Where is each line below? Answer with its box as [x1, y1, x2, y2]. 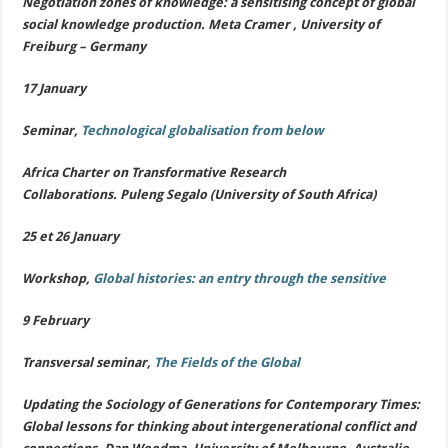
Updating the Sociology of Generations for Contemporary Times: [22, 397, 421, 412]
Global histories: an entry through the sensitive [93, 271, 390, 286]
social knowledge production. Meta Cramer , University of [22, 17, 381, 32]
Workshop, [22, 271, 94, 286]
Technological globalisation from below [81, 123, 324, 138]
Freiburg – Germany [22, 39, 147, 54]
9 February [22, 313, 90, 328]
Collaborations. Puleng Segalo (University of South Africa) [22, 187, 377, 202]
